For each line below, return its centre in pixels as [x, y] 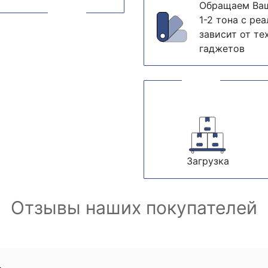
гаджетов [222, 48]
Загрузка [208, 161]
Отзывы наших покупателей [134, 208]
